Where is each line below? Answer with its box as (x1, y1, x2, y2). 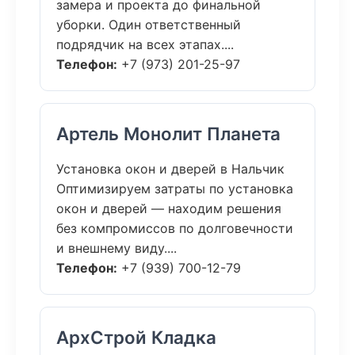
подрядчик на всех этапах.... (56, 36, 234, 52)
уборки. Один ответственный (56, 17, 241, 32)
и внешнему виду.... (56, 240, 177, 256)
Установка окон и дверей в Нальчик (56, 161, 284, 177)
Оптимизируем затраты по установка (56, 181, 293, 197)
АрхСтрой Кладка (56, 326, 216, 348)
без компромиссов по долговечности (56, 220, 293, 236)
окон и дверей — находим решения (56, 200, 281, 216)
